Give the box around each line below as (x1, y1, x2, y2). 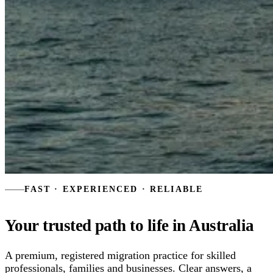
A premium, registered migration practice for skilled (5, 249, 236, 261)
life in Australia (147, 216, 254, 235)
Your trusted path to (5, 216, 144, 235)
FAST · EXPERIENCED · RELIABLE (24, 185, 204, 194)
